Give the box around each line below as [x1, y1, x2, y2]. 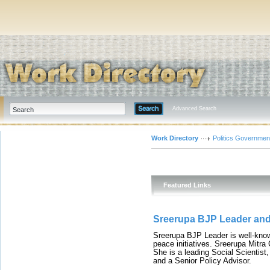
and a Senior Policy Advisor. [153, 256, 251, 265]
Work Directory [151, 134, 198, 142]
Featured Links [163, 181, 211, 189]
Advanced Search [172, 105, 216, 111]
